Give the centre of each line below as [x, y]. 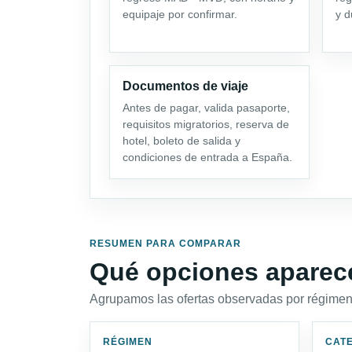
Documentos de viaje [185, 86]
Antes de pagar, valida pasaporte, [206, 107]
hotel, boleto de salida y [181, 140]
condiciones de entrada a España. [207, 157]
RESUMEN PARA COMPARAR [165, 243]
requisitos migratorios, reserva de [206, 124]
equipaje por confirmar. [180, 14]
